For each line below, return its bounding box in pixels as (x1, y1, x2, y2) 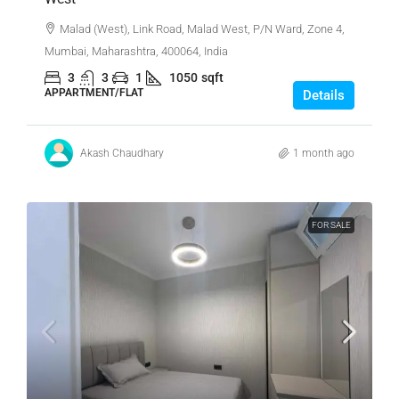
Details (303, 87, 345, 104)
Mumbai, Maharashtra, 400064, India (45, 45, 228, 59)
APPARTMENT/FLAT (45, 86, 143, 100)
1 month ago (293, 146, 354, 159)
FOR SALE (312, 220, 351, 231)
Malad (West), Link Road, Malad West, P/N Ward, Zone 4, (60, 22, 345, 37)
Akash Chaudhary (80, 146, 164, 159)
